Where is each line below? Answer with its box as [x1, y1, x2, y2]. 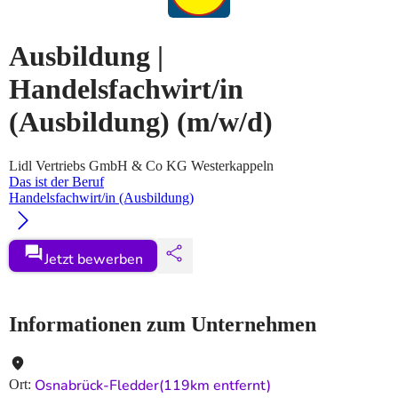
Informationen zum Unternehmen [9, 312, 316, 336]
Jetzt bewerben [44, 249, 143, 269]
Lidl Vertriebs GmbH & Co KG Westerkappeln [9, 157, 274, 173]
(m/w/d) [177, 106, 273, 139]
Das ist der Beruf [9, 173, 104, 189]
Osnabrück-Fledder [35, 375, 159, 395]
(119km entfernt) [159, 375, 271, 395]
